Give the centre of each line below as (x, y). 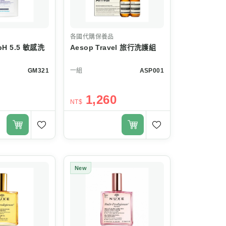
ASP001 (152, 70)
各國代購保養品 (92, 37)
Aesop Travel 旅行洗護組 (113, 47)
